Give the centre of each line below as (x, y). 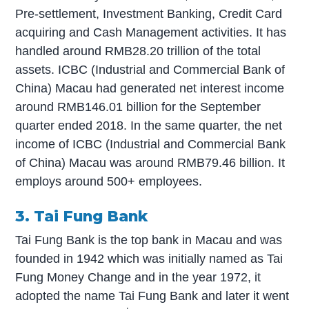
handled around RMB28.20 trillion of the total (138, 51)
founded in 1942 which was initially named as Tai (149, 258)
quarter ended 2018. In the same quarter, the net (149, 125)
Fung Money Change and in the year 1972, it (138, 277)
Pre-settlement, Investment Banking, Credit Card (149, 13)
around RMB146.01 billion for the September (138, 107)
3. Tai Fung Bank (82, 216)
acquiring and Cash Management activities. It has (151, 32)
